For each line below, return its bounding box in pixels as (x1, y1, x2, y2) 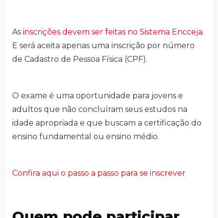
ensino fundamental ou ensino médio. (12, 132, 159, 142)
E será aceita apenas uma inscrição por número (12, 41, 195, 51)
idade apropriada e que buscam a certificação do (12, 118, 201, 128)
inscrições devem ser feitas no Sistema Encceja (23, 27, 202, 37)
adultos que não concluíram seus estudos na (12, 105, 187, 114)
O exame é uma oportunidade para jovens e (12, 91, 183, 101)
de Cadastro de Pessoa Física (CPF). (12, 54, 147, 64)
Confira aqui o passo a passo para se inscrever (12, 168, 185, 178)
